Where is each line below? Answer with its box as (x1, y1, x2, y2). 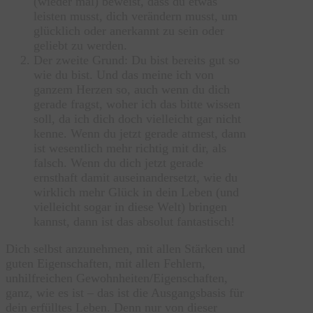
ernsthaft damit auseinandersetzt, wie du (34, 170, 238, 184)
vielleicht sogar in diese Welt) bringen (34, 199, 227, 214)
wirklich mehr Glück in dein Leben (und (34, 184, 239, 199)
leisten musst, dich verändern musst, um (34, 8, 238, 23)
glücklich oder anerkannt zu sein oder (34, 23, 224, 38)
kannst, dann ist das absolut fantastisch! (34, 214, 235, 228)
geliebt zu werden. (34, 38, 127, 52)
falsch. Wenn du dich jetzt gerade (34, 155, 203, 170)
